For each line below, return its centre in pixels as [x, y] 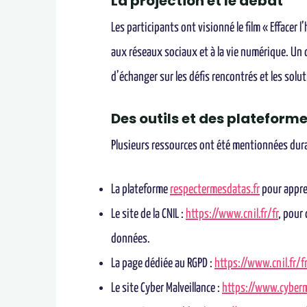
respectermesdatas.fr [215, 189]
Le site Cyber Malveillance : [167, 288]
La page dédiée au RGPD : [163, 263]
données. [131, 239]
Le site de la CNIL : [148, 214]
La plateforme [140, 189]
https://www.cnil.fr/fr [232, 214]
